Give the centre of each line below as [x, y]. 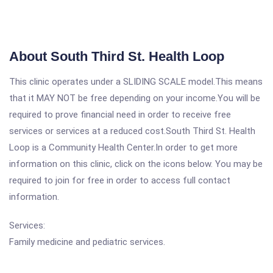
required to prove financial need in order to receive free [120, 115]
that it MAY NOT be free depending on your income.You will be [135, 98]
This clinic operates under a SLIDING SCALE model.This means [136, 82]
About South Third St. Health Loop [117, 56]
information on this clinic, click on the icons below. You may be [136, 164]
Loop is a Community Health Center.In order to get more [123, 147]
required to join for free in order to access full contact [120, 180]
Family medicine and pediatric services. [87, 242]
